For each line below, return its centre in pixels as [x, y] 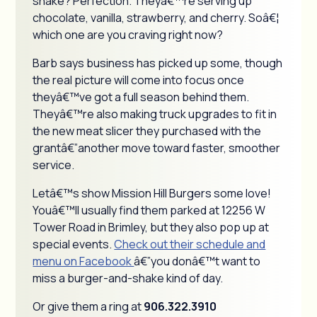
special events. [74, 244]
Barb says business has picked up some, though [158, 63]
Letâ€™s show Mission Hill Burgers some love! [152, 193]
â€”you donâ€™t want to [197, 261]
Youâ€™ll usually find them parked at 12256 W [149, 210]
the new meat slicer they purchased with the [147, 131]
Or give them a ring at [88, 306]
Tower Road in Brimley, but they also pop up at [151, 227]
